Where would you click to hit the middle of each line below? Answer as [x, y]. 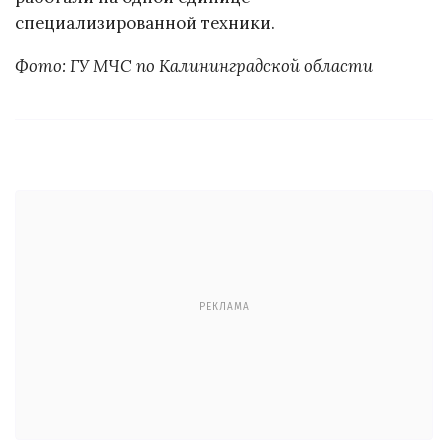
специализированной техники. [145, 22]
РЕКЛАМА [224, 307]
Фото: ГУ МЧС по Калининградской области [194, 65]
